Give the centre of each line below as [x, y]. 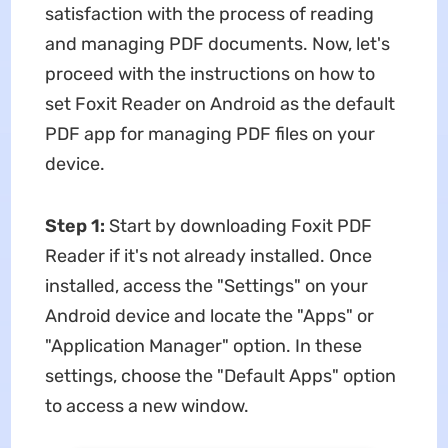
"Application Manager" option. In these [203, 345]
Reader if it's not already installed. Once [208, 255]
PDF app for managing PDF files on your [209, 133]
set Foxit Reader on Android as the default [219, 103]
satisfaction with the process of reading [209, 13]
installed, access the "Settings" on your [206, 285]
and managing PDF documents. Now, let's [217, 43]
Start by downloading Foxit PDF [240, 225]
